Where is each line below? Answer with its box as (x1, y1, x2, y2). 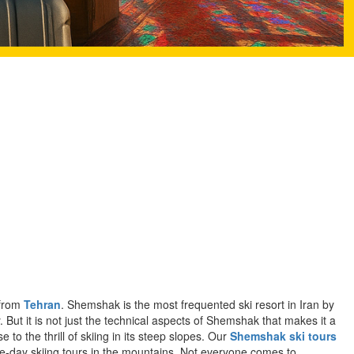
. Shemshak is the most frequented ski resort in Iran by (61, 296, 334, 312)
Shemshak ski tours (230, 327, 337, 344)
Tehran (24, 296, 61, 312)
